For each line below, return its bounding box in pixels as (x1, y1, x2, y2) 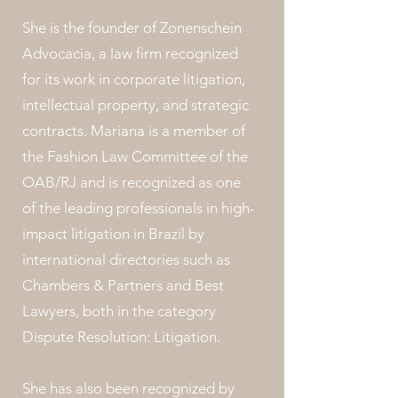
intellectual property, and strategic (22, 96, 249, 114)
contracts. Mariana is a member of (22, 122, 245, 139)
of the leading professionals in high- (22, 199, 255, 217)
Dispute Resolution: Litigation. (22, 328, 220, 346)
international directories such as (22, 251, 230, 268)
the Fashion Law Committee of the (22, 147, 248, 165)
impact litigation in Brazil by (22, 225, 204, 243)
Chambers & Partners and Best (22, 276, 224, 294)
